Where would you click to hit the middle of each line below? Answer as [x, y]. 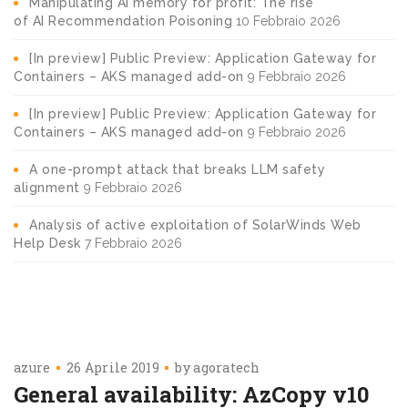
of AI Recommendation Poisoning [123, 20]
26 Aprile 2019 [113, 367]
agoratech [226, 367]
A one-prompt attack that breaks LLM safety [177, 169]
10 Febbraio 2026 [288, 20]
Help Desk [47, 243]
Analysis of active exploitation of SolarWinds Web [195, 224]
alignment [47, 187]
